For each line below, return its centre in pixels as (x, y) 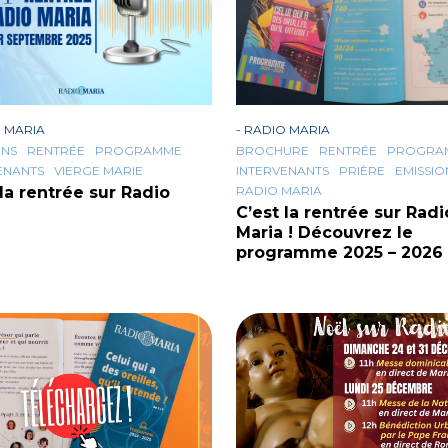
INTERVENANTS (282, 170)
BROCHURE (272, 150)
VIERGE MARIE (98, 170)
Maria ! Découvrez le (324, 232)
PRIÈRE (362, 170)
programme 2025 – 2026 (339, 252)
